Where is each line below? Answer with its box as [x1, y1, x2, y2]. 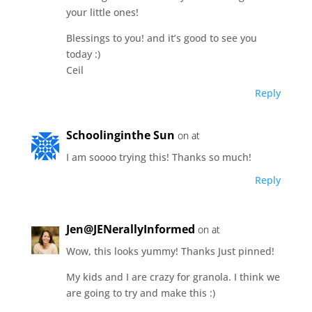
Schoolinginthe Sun [65, 127, 175, 143]
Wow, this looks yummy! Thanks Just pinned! [65, 244, 274, 258]
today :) [65, 47, 100, 61]
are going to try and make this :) [65, 286, 215, 299]
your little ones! [65, 5, 139, 19]
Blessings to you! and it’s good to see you [65, 31, 257, 45]
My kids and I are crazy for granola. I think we [65, 270, 280, 283]
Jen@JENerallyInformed [65, 221, 195, 237]
